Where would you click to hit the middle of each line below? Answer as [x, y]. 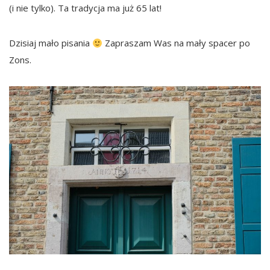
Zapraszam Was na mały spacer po [177, 43]
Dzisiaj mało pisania [51, 43]
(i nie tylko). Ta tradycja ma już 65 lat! [85, 8]
